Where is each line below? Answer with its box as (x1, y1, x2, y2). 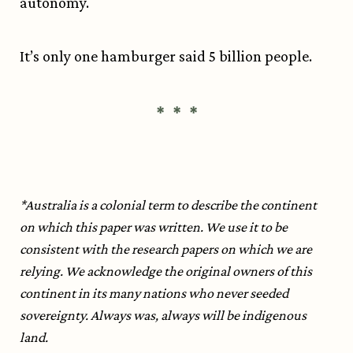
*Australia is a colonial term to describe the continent (20, 197, 317, 214)
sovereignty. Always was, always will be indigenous (20, 307, 307, 324)
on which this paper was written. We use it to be (20, 219, 288, 236)
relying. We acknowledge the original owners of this (20, 263, 312, 280)
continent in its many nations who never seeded (20, 285, 288, 302)
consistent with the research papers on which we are (20, 241, 312, 258)
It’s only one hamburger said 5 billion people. (20, 47, 312, 65)
